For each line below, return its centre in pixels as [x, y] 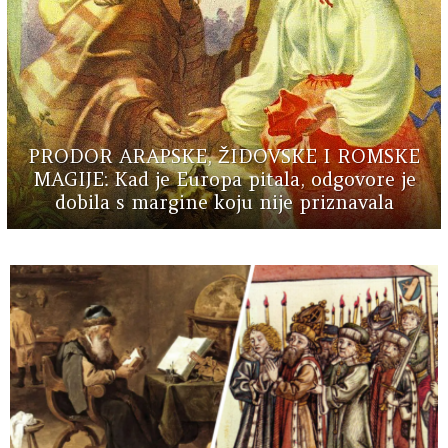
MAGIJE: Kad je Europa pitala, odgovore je [224, 178]
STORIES [97, 295]
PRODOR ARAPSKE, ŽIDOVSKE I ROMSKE [224, 155]
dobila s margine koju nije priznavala [224, 201]
